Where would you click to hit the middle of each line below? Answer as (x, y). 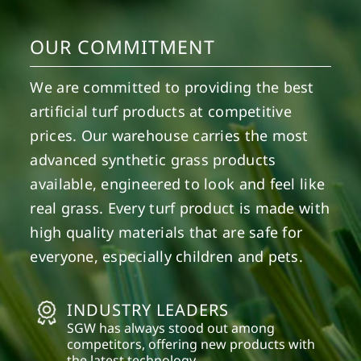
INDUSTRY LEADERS (147, 309)
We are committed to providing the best (172, 87)
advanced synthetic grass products (153, 159)
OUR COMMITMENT (123, 46)
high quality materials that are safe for (166, 232)
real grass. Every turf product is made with (180, 207)
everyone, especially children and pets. (166, 256)
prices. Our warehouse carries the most (169, 135)
